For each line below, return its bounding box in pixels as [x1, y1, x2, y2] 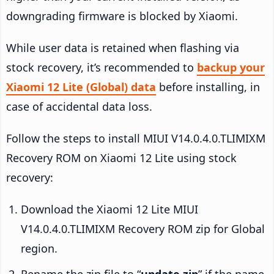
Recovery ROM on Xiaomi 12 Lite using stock [6, 150, 237, 166]
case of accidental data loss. [6, 99, 152, 114]
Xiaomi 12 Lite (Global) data [6, 80, 156, 95]
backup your [197, 60, 265, 75]
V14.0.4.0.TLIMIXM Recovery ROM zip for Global [21, 221, 265, 237]
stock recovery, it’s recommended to [6, 60, 197, 75]
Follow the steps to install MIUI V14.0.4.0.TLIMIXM [6, 131, 265, 146]
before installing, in [156, 80, 260, 95]
